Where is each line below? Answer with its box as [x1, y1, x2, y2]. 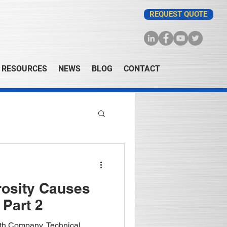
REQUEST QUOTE [149, 10, 208, 19]
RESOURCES [1, 64, 47, 73]
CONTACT [123, 64, 160, 73]
